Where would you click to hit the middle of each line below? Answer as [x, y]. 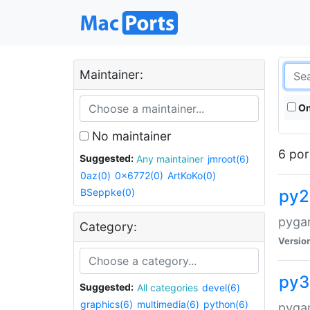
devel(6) [221, 288]
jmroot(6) [228, 159]
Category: [108, 226]
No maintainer [130, 136]
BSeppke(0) [108, 192]
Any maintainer [180, 159]
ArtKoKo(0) [192, 176]
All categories [174, 288]
